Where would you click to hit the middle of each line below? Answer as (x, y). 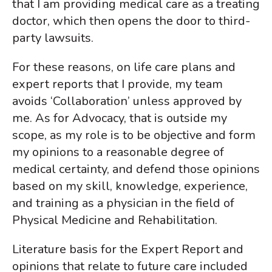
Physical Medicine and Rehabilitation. (116, 220)
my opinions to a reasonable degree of (118, 152)
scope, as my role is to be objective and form (134, 135)
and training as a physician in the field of (123, 203)
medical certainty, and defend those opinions (136, 169)
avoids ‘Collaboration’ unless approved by (127, 101)
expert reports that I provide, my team (117, 84)
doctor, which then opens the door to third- (131, 21)
